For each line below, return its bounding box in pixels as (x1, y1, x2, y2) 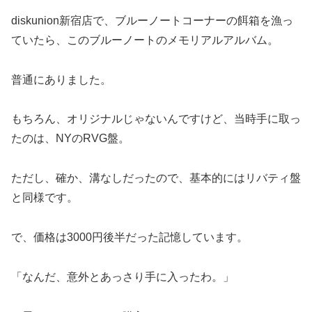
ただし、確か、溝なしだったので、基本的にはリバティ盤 (11, 172, 301, 185)
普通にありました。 (11, 73, 111, 86)
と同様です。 (11, 192, 78, 204)
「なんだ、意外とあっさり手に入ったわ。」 (11, 270, 234, 283)
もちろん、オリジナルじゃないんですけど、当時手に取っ (11, 113, 301, 125)
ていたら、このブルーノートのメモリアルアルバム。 (11, 33, 279, 46)
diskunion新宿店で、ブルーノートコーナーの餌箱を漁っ (11, 14, 293, 26)
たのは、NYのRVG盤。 (11, 132, 130, 145)
